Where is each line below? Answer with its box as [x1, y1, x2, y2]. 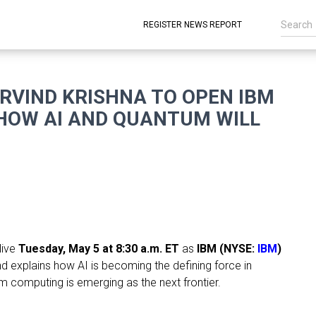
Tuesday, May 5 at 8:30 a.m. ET [18, 241, 179, 255]
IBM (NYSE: [197, 241, 257, 255]
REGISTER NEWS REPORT [143, 20, 242, 30]
